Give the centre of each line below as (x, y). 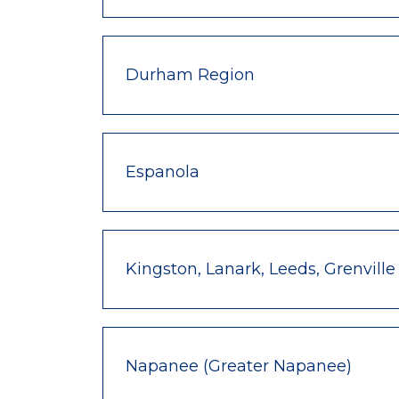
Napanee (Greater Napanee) (239, 366)
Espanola (163, 171)
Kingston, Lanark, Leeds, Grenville (261, 269)
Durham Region (190, 74)
